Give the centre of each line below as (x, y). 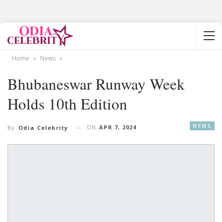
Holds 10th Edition (67, 104)
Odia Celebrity (43, 128)
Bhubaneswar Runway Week (96, 84)
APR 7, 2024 (118, 127)
